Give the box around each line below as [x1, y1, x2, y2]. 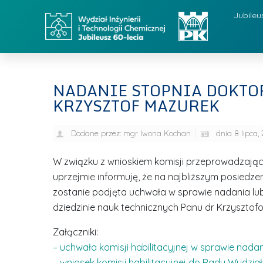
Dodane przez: [70, 129, 121, 138]
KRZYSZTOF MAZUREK [52, 93, 220, 118]
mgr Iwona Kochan [120, 129, 191, 138]
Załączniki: [52, 226, 98, 238]
